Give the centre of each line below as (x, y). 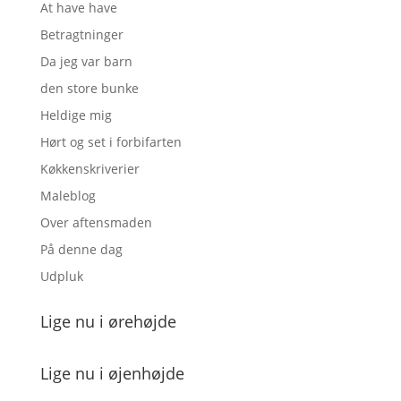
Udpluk (61, 276)
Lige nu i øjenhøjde (112, 373)
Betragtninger (81, 34)
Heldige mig (76, 115)
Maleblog (68, 196)
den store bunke (89, 88)
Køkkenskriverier (90, 169)
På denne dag (81, 249)
